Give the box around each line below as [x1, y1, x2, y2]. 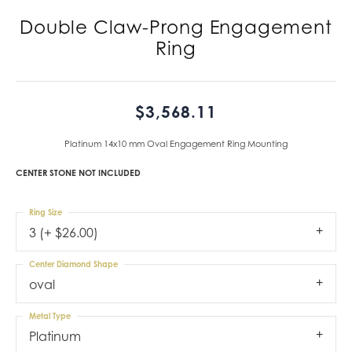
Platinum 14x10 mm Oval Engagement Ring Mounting [64, 137, 288, 149]
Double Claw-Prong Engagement [20, 16, 332, 38]
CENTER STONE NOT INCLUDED [16, 167, 141, 178]
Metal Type [29, 310, 71, 321]
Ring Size [29, 207, 62, 217]
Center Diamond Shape [29, 258, 118, 269]
